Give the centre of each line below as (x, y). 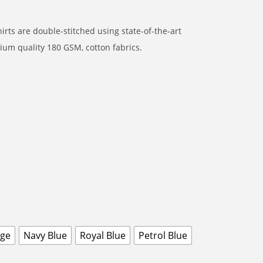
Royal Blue (103, 235)
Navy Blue (45, 235)
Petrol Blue (163, 235)
